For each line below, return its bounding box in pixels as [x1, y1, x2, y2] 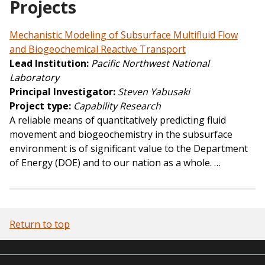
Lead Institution [9, 56, 86, 70]
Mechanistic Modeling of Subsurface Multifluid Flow [9, 28, 238, 41]
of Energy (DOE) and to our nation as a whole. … [9, 156, 221, 169]
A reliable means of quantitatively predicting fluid [9, 113, 226, 127]
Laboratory [9, 70, 59, 84]
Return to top [9, 217, 70, 231]
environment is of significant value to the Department [9, 141, 248, 155]
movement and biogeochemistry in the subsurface [9, 127, 232, 141]
